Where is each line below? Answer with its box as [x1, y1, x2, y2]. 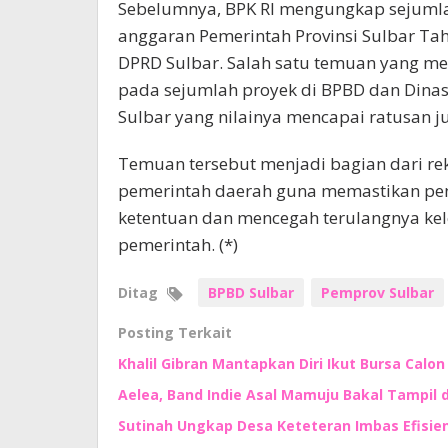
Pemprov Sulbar [321, 282, 434, 302]
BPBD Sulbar [208, 282, 294, 302]
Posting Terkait [118, 322, 232, 342]
